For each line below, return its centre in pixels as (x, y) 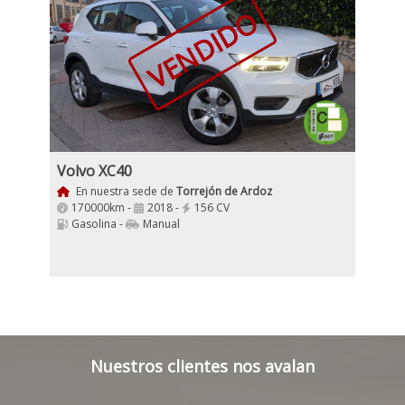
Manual (161, 224)
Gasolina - (99, 224)
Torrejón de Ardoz (224, 191)
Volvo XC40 (94, 171)
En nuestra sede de (124, 191)
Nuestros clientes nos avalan (202, 366)
